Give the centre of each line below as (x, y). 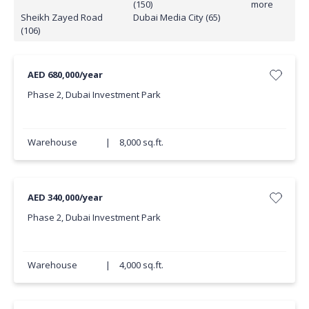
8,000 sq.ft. (141, 142)
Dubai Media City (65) (176, 17)
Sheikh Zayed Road (61, 17)
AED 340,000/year (65, 198)
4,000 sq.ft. (141, 265)
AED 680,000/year (65, 75)
